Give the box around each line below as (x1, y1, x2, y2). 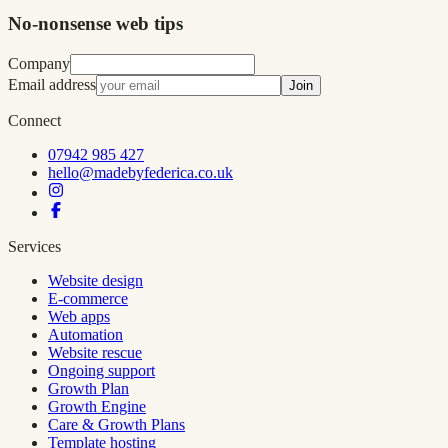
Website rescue (48, 343, 142, 361)
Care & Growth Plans (48, 415, 185, 433)
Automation (48, 325, 123, 343)
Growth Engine (48, 397, 146, 415)
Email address (8, 75, 96, 93)
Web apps (48, 307, 110, 325)
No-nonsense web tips (8, 13, 183, 35)
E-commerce (48, 289, 128, 307)
